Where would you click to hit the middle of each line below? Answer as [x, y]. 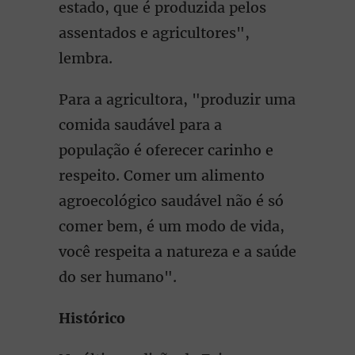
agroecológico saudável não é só [171, 201]
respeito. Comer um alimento [162, 176]
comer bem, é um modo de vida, [172, 226]
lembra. [88, 58]
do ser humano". [120, 277]
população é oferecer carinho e [166, 150]
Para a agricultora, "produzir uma [177, 99]
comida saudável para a [140, 125]
